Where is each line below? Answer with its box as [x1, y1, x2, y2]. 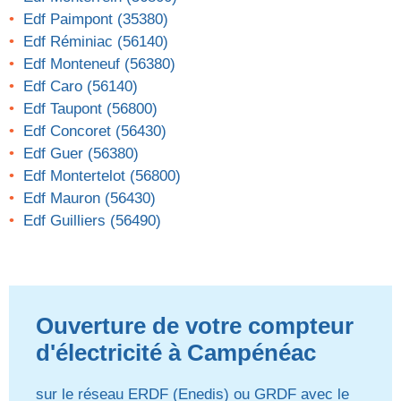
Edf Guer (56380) [23, 145, 139, 163]
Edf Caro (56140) [23, 78, 138, 96]
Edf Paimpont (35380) [23, 11, 168, 29]
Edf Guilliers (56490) [23, 212, 161, 230]
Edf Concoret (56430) [23, 123, 166, 141]
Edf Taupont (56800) [23, 100, 158, 118]
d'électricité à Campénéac [36, 339, 316, 367]
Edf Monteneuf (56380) [23, 55, 175, 73]
